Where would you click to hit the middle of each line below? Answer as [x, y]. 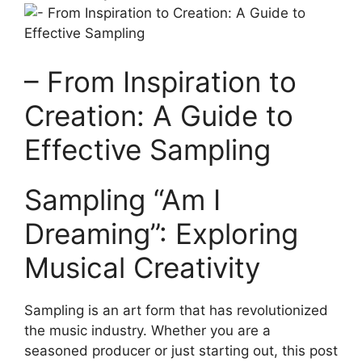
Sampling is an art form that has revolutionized [176, 310]
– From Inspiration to [160, 81]
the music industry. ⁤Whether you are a [147, 330]
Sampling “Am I [122, 199]
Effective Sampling [147, 149]
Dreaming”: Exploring [161, 233]
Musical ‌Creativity [142, 267]
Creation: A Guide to [159, 115]
